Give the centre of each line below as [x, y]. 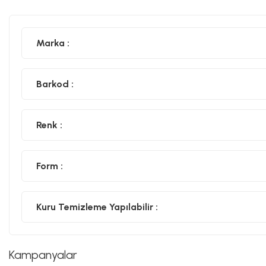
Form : [50, 166]
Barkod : [55, 84]
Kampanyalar [43, 255]
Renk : [49, 125]
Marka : [53, 43]
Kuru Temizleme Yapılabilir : [97, 207]
